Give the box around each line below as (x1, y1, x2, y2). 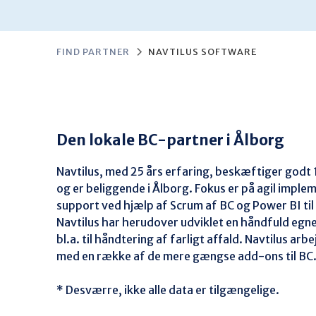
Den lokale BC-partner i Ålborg (56, 131, 284, 150)
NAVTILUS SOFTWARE (148, 46, 257, 57)
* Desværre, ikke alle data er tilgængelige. (56, 283, 279, 297)
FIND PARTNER (56, 46, 130, 57)
